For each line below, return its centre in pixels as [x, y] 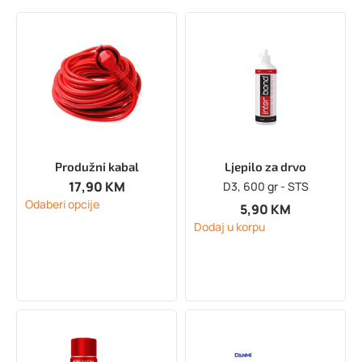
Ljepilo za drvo [265, 166]
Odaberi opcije [62, 204]
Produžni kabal [97, 166]
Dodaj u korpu [229, 227]
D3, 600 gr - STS [265, 186]
